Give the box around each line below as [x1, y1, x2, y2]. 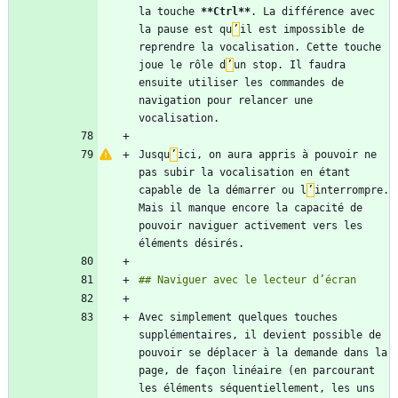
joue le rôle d [139, 59, 226, 72]
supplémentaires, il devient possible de [139, 329, 381, 342]
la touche [139, 5, 201, 19]
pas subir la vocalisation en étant [139, 166, 350, 179]
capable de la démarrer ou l [139, 184, 306, 197]
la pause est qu [139, 23, 232, 36]
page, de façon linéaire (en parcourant [139, 364, 375, 378]
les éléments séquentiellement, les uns [139, 382, 375, 395]
